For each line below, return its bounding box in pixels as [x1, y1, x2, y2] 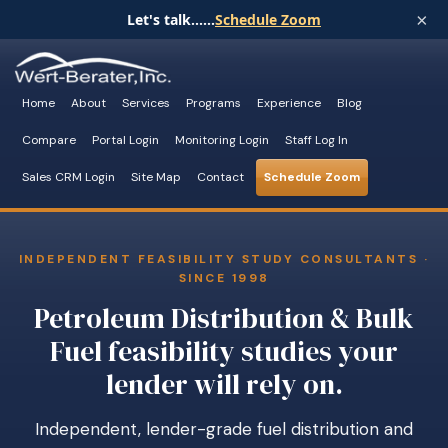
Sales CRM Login [22, 169, 115, 185]
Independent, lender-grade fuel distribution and [35, 418, 413, 440]
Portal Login [92, 132, 159, 148]
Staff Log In [285, 132, 348, 148]
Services [122, 95, 170, 111]
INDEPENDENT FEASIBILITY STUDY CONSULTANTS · [18, 251, 430, 267]
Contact [197, 169, 244, 185]
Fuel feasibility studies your [50, 332, 398, 370]
